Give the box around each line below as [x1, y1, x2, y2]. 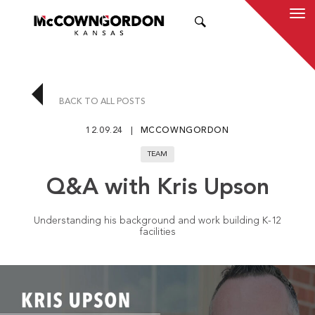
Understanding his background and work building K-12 [34, 216, 281, 226]
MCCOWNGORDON [140, 126, 229, 135]
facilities [139, 227, 176, 238]
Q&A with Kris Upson [46, 177, 269, 200]
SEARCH [223, 18, 257, 27]
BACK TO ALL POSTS [57, 97, 146, 106]
